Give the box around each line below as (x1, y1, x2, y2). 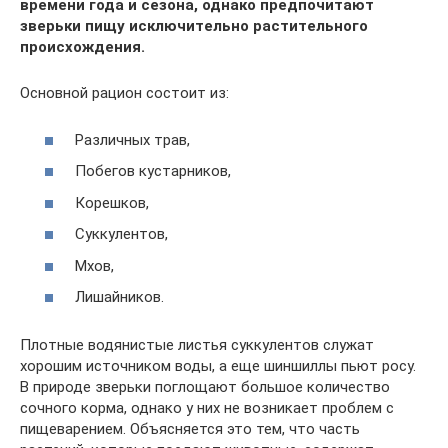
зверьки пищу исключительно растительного (20, 17, 368, 36)
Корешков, (75, 193, 149, 212)
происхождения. (20, 38, 145, 57)
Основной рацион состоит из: (20, 84, 229, 103)
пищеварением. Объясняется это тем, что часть (20, 420, 360, 439)
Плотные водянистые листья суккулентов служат (20, 336, 374, 355)
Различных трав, (75, 130, 190, 149)
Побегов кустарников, (75, 162, 231, 181)
